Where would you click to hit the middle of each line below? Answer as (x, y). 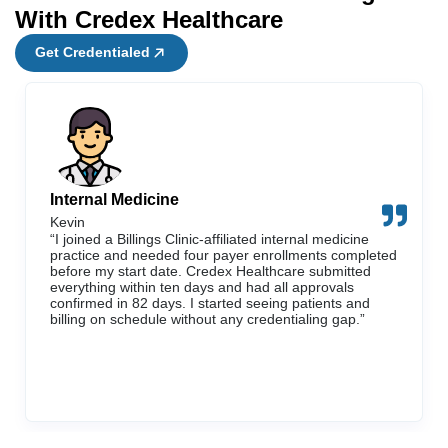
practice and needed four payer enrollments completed (223, 254)
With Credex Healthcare (149, 19)
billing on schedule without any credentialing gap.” (207, 318)
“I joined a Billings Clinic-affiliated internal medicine (209, 238)
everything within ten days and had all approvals (202, 286)
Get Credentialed (92, 51)
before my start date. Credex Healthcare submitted (210, 270)
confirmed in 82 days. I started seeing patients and (210, 302)
